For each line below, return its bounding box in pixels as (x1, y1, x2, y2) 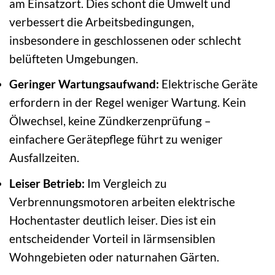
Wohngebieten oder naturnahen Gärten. (9, 249, 219, 264)
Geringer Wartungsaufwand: (9, 77, 159, 91)
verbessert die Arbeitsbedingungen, (9, 14, 194, 29)
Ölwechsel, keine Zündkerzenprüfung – (9, 114, 211, 128)
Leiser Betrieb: (9, 176, 85, 190)
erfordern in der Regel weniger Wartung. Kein (9, 95, 246, 110)
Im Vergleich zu (85, 176, 167, 190)
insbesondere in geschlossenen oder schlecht (9, 33, 241, 47)
